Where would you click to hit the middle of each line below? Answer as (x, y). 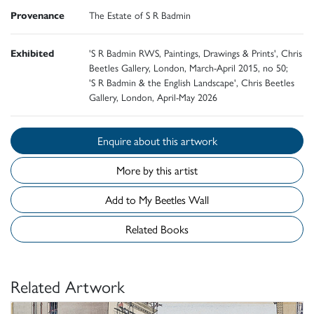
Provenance (37, 15)
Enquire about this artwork (190, 141)
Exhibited (32, 53)
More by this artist (157, 170)
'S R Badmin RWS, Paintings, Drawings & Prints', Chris (196, 53)
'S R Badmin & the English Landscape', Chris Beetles (192, 82)
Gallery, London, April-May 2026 (153, 97)
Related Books (157, 229)
